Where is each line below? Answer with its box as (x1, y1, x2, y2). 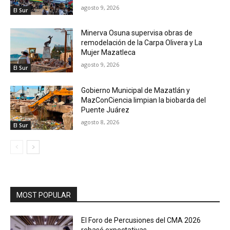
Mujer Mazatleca (81, 48, 136, 57)
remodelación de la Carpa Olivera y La (81, 39, 203, 47)
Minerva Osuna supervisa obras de (81, 29, 193, 37)
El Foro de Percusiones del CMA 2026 (81, 216, 201, 224)
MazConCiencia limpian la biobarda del (81, 95, 206, 104)
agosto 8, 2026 (81, 118, 120, 126)
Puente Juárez (81, 105, 130, 114)
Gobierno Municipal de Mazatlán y (81, 86, 190, 94)
